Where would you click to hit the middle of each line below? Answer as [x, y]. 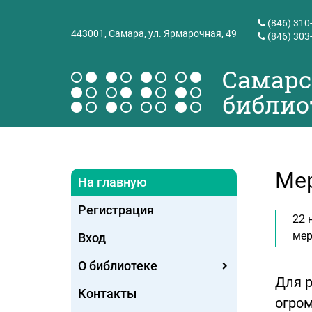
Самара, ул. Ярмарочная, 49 [173, 33]
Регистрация [116, 210]
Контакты [107, 294]
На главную [112, 182]
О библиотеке [118, 266]
